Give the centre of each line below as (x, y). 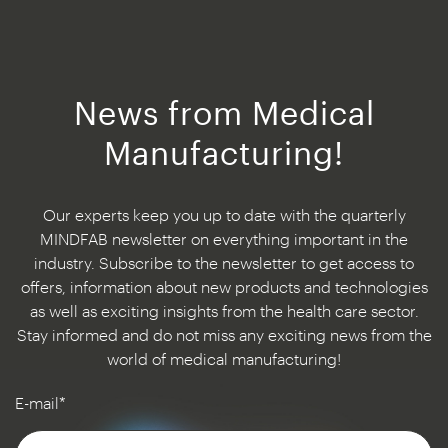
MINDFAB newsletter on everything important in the (224, 238)
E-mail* (40, 402)
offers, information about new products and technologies (224, 286)
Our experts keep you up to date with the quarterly (224, 214)
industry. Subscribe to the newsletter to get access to (224, 262)
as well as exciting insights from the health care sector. (224, 310)
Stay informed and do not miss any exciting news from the (224, 334)
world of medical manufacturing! (224, 358)
